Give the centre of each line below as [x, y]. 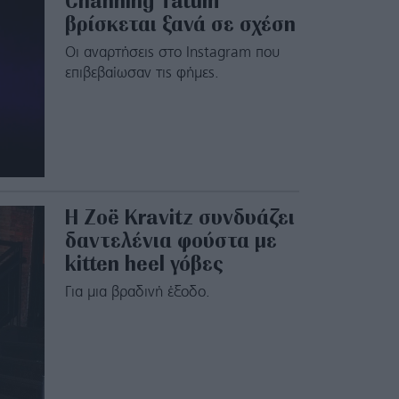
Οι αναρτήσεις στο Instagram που [172, 53]
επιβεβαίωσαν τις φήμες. [142, 74]
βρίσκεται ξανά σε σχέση [180, 24]
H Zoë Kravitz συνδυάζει [179, 217]
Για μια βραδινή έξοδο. [137, 293]
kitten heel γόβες [143, 264]
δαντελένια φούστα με [171, 240]
